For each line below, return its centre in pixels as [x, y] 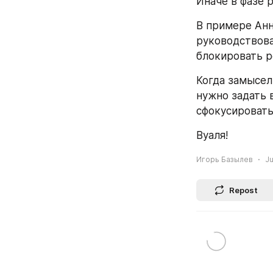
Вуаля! [212, 136]
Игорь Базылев [225, 159]
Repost [243, 190]
